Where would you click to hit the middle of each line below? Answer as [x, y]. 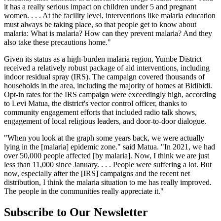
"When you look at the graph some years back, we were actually [104, 138]
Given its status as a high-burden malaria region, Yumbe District [103, 59]
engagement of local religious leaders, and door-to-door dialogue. [105, 121]
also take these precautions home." [57, 42]
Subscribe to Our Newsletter [76, 212]
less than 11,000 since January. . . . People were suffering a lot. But [108, 164]
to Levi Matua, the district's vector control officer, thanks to [95, 103]
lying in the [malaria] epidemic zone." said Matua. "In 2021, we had [110, 147]
